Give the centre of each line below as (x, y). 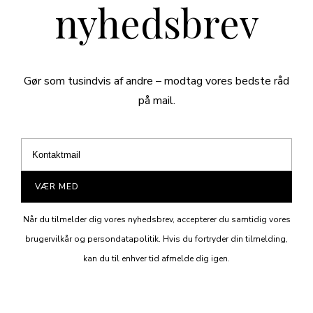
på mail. (156, 101)
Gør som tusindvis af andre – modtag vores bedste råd (156, 81)
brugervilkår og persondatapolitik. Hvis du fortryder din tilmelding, (156, 239)
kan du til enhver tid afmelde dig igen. (156, 259)
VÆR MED (57, 187)
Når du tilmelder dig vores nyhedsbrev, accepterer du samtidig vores (156, 219)
